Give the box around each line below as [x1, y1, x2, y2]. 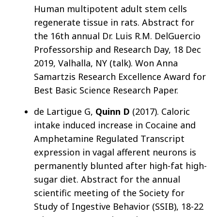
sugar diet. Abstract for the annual [34, 173, 180, 186]
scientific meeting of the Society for [34, 187, 185, 199]
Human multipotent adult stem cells [34, 3, 187, 15]
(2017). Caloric [130, 106, 190, 118]
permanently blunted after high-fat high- [34, 160, 207, 172]
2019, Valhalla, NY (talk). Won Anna [34, 57, 178, 69]
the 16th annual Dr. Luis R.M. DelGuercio [34, 30, 201, 42]
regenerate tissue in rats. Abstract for [34, 16, 194, 29]
